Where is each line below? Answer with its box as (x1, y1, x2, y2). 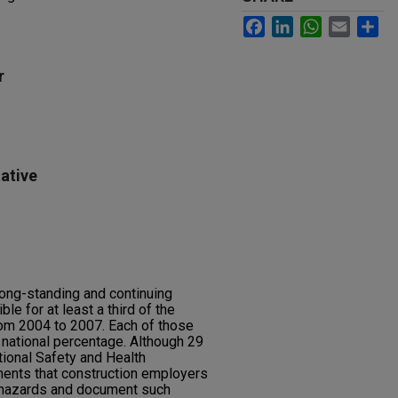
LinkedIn (293, 14, 354, 32)
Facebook (265, 14, 335, 32)
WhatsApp (322, 14, 395, 32)
